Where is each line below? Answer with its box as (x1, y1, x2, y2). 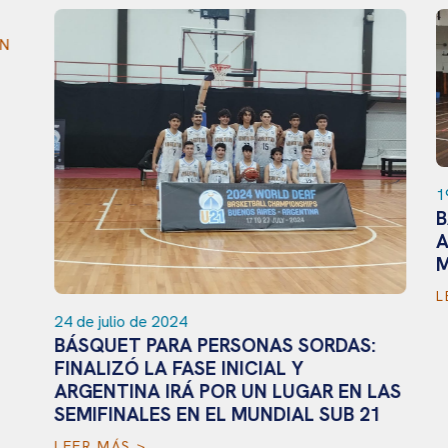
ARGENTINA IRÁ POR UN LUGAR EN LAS (48, 379, 395, 405)
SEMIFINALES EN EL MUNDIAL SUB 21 (48, 402, 375, 428)
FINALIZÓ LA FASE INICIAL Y (48, 356, 297, 382)
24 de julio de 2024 (48, 311, 181, 333)
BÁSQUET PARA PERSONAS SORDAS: (48, 333, 369, 359)
